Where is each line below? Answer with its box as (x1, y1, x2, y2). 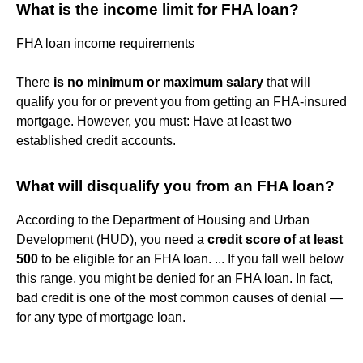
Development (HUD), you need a (16, 232, 207, 246)
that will (263, 75, 310, 89)
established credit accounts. (16, 133, 176, 147)
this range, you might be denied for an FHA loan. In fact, (16, 271, 333, 285)
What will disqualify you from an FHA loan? (16, 177, 335, 194)
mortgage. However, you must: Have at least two (16, 113, 292, 128)
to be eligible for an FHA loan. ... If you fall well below (38, 251, 344, 266)
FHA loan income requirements (16, 36, 194, 50)
